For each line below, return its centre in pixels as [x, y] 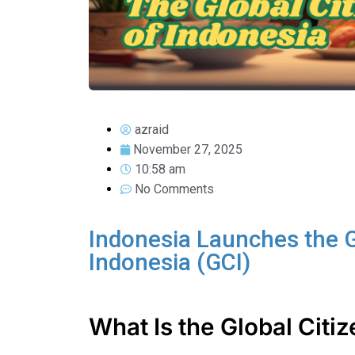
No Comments [174, 189]
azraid [152, 129]
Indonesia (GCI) [170, 262]
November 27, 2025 [188, 149]
